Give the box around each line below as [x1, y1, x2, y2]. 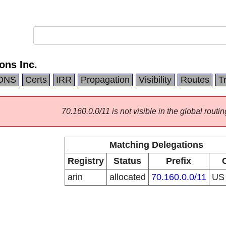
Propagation [81, 75, 130, 85]
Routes [181, 75, 209, 85]
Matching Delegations [109, 140, 203, 150]
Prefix [166, 156, 191, 166]
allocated [109, 172, 146, 182]
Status [114, 156, 141, 166]
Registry [67, 156, 104, 166]
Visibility [139, 75, 172, 85]
